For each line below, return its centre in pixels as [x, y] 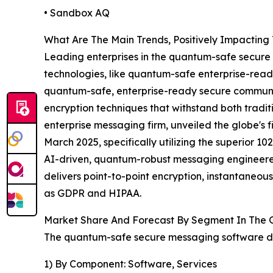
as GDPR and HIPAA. [93, 193]
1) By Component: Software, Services [130, 264]
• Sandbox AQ [77, 13]
